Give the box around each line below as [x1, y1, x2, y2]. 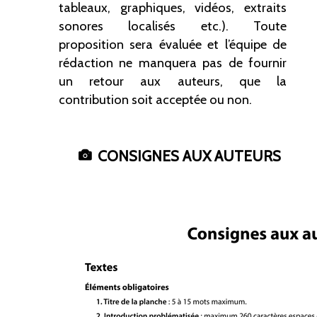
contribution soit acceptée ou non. [59, 91, 252, 108]
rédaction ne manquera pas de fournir [59, 54, 287, 71]
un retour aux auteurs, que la [59, 73, 287, 90]
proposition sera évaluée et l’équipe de [59, 36, 287, 53]
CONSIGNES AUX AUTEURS [98, 147, 281, 166]
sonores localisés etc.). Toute [59, 18, 287, 35]
